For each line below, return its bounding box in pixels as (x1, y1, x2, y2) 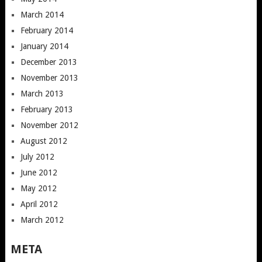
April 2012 (20, 199, 58, 209)
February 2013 (20, 104, 73, 114)
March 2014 (20, 9, 64, 19)
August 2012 (20, 136, 67, 146)
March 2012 (20, 215, 64, 225)
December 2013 (20, 57, 77, 67)
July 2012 (20, 151, 54, 161)
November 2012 (20, 120, 78, 130)
